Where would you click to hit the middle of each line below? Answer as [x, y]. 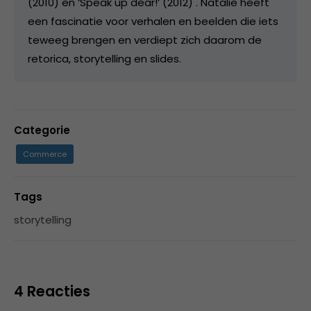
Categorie [42, 130]
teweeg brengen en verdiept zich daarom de [145, 40]
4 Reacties [52, 291]
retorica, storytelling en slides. [104, 58]
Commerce [45, 154]
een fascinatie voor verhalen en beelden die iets [153, 21]
